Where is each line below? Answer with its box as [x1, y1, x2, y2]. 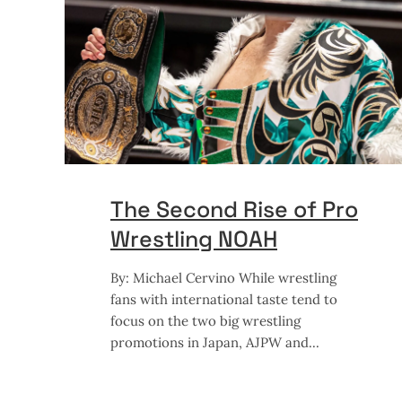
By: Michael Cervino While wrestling [110, 269, 336, 287]
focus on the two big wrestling [110, 312, 301, 330]
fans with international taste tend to [110, 291, 337, 309]
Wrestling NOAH [110, 224, 277, 254]
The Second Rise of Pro [110, 195, 358, 224]
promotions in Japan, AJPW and [110, 334, 309, 352]
